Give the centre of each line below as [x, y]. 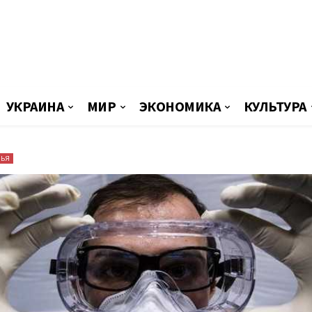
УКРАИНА [34, 106]
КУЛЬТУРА [275, 106]
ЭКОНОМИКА [179, 106]
